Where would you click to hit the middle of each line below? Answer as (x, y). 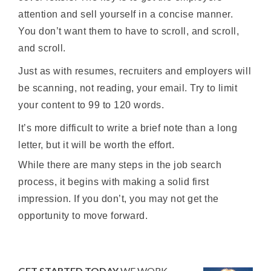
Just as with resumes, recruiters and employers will (135, 71)
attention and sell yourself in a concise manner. (126, 15)
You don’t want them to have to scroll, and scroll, (129, 31)
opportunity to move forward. (83, 216)
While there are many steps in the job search (120, 165)
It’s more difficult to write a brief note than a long (128, 128)
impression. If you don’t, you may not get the (119, 199)
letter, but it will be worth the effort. (96, 145)
